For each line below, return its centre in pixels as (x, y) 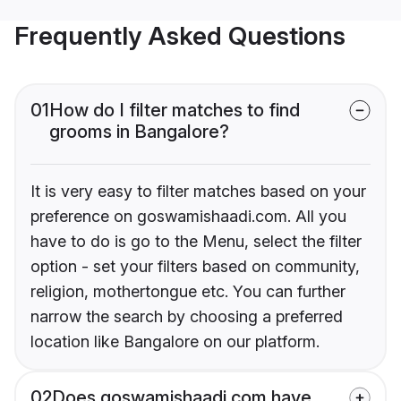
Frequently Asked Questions (180, 36)
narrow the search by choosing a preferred (187, 317)
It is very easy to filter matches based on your (198, 192)
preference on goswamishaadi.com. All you (188, 217)
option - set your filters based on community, (195, 267)
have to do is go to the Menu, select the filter (196, 242)
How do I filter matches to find (175, 111)
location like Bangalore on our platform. (175, 342)
